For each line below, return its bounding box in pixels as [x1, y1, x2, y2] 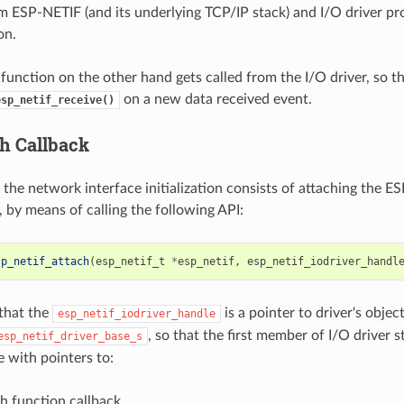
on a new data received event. [119, 91, 312, 106]
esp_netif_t [95, 254, 165, 268]
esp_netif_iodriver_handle [57, 307, 216, 320]
